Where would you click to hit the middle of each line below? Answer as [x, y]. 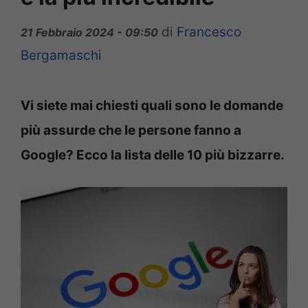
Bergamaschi [61, 55]
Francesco [209, 32]
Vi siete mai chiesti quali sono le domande [152, 105]
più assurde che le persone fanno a [131, 130]
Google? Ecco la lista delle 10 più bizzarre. [153, 155]
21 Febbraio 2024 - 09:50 [89, 32]
